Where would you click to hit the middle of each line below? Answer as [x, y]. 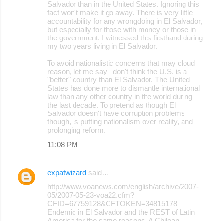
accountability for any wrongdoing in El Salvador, [125, 21]
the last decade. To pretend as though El [111, 105]
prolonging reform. [76, 130]
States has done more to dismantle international [124, 88]
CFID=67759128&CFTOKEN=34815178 [112, 203]
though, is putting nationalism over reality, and [120, 121]
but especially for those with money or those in [122, 29]
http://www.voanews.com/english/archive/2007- [123, 186]
